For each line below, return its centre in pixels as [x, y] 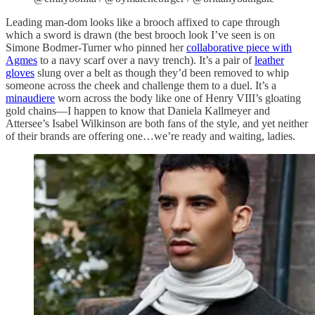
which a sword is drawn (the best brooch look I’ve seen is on [140, 34]
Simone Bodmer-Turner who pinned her [96, 47]
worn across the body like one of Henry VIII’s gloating [178, 98]
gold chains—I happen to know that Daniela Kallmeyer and [138, 110]
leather [269, 60]
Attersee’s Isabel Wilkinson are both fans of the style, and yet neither [157, 123]
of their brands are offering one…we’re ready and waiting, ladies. [150, 136]
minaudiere [30, 98]
